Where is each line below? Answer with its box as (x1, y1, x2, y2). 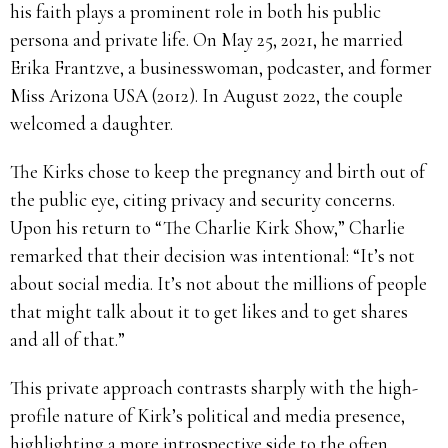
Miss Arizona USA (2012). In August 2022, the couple (10, 83, 403, 107)
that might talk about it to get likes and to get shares (10, 299, 408, 323)
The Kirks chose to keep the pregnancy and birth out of (10, 159, 425, 183)
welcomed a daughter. (10, 111, 173, 135)
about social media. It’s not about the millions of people (10, 271, 427, 295)
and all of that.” (10, 327, 125, 351)
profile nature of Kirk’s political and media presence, (10, 403, 405, 427)
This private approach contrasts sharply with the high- (10, 375, 418, 399)
